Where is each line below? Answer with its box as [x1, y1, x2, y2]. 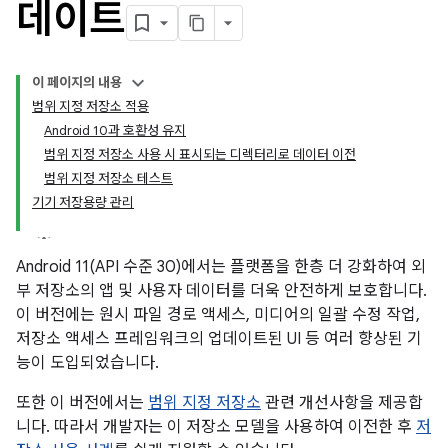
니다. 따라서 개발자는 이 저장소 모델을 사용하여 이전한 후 [16, 417, 416, 437]
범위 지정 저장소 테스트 [44, 170, 173, 187]
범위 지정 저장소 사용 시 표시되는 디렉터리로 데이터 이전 [44, 146, 356, 163]
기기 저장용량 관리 [32, 194, 134, 211]
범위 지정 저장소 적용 [32, 98, 149, 115]
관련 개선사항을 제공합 [261, 393, 423, 413]
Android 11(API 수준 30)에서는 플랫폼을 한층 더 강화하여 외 [16, 257, 426, 277]
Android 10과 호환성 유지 [44, 122, 186, 139]
